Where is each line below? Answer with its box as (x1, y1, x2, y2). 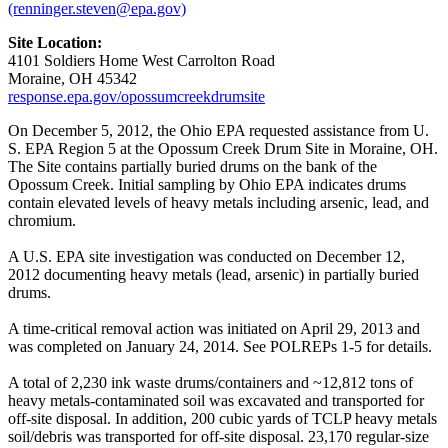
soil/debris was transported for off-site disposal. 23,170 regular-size (8, 427, 429, 445)
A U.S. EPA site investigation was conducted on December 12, (8, 247, 405, 265)
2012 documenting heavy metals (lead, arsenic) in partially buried (8, 265, 419, 283)
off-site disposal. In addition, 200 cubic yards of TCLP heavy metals (8, 409, 437, 427)
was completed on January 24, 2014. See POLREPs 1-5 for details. (8, 337, 432, 355)
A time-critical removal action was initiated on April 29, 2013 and (8, 319, 420, 337)
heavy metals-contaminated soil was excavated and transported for (8, 391, 424, 409)
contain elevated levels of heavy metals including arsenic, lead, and (8, 193, 429, 211)
